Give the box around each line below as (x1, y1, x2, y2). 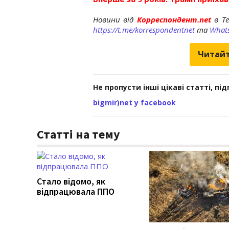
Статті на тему (37, 126, 120, 142)
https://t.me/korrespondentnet (93, 24, 195, 35)
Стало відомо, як (37, 175, 105, 187)
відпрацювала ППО (37, 185, 114, 197)
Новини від (93, 14, 134, 25)
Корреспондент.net (133, 14, 215, 25)
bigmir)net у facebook (93, 97, 176, 107)
